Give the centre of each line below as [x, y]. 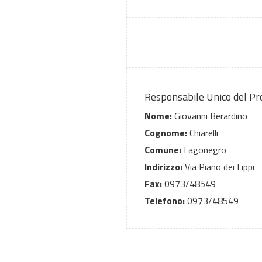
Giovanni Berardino [210, 116]
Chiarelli [203, 133]
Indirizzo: [163, 167]
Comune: [163, 150]
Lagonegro [204, 150]
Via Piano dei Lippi [218, 167]
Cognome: [166, 133]
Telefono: [165, 201]
